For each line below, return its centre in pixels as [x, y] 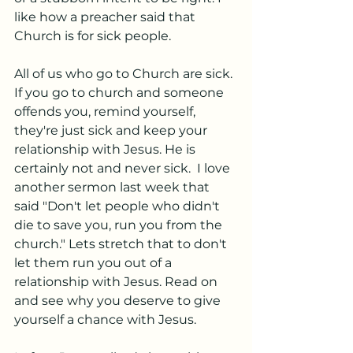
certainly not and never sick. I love [124, 168]
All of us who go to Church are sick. [125, 74]
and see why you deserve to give [119, 301]
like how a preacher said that [106, 17]
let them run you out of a [95, 263]
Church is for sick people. [96, 36]
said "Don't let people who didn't [119, 206]
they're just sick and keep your [112, 130]
